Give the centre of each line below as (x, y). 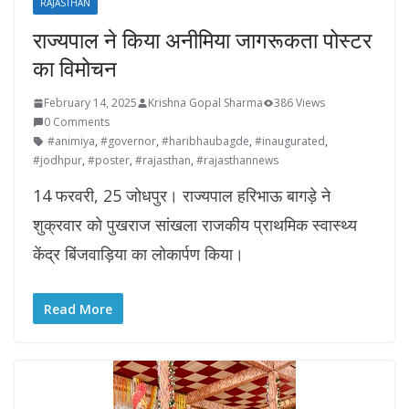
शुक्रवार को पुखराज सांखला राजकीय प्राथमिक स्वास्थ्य (195, 225)
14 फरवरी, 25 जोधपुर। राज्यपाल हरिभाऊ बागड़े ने (182, 196)
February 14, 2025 (90, 103)
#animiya (71, 142)
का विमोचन (75, 68)
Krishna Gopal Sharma (205, 103)
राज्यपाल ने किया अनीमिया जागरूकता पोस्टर (202, 40)
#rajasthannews (237, 161)
